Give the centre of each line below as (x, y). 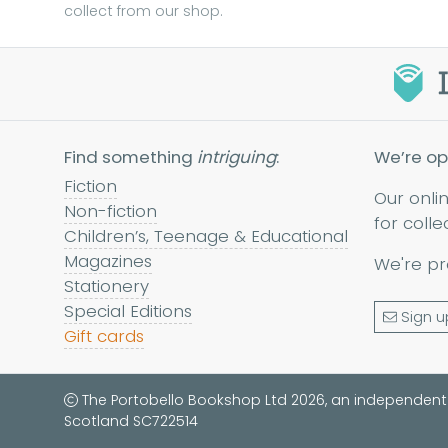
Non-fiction (110, 211)
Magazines (108, 261)
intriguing (236, 157)
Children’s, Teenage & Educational (206, 236)
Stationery (106, 286)
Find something (130, 157)
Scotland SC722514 (131, 421)
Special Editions (128, 311)
